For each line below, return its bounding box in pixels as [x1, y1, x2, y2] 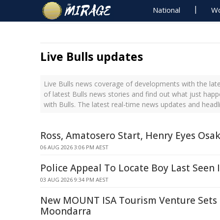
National [153, 5, 181, 15]
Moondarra [40, 205, 91, 218]
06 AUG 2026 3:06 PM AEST [40, 143, 109, 151]
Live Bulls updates [40, 49, 143, 64]
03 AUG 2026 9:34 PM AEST [40, 176, 109, 183]
